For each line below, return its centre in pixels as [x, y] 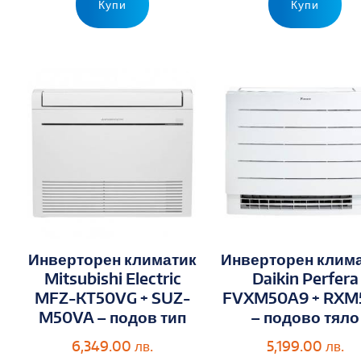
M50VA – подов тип [113, 317]
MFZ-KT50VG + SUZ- [113, 298]
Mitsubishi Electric [112, 279]
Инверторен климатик [113, 259]
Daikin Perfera [305, 279]
